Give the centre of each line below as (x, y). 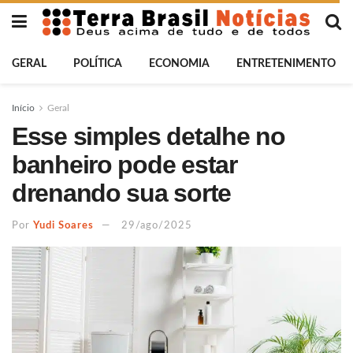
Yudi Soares (63, 225)
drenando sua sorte (121, 193)
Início (23, 108)
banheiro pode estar (124, 165)
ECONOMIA (179, 64)
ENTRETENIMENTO (286, 64)
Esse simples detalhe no (149, 136)
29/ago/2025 (157, 225)
